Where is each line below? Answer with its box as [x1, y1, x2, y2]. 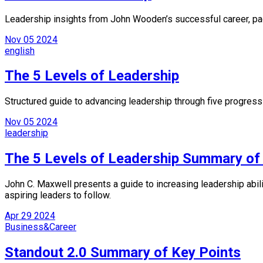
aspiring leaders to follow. [5, 190, 111, 201]
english [5, 45, 35, 56]
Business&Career [5, 221, 76, 233]
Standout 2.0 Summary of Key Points [5, 244, 241, 261]
